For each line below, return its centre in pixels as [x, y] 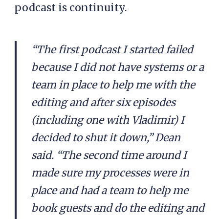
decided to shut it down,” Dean [106, 138]
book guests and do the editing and [118, 208]
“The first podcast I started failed [112, 50]
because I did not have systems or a [118, 67]
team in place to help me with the [113, 85]
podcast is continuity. [71, 8]
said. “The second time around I [109, 155]
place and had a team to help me [110, 190]
